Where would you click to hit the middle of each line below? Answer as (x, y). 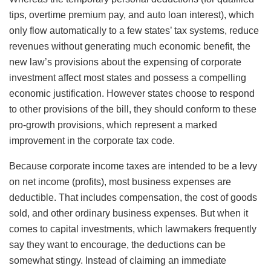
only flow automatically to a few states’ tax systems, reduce (134, 31)
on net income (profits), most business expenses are (120, 182)
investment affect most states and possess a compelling (128, 78)
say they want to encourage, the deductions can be (117, 245)
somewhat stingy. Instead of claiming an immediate (118, 261)
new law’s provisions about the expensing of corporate (125, 62)
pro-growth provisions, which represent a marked (113, 125)
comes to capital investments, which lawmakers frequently (133, 229)
